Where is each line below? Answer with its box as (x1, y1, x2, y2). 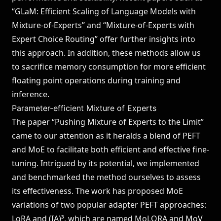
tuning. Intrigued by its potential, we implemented (12, 158, 199, 169)
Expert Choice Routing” (12, 34, 98, 44)
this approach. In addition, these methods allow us (12, 47, 201, 58)
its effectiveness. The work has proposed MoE (12, 185, 183, 196)
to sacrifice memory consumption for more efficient (12, 61, 206, 72)
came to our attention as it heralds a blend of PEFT (12, 130, 200, 141)
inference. (12, 89, 49, 100)
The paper (12, 116, 52, 127)
